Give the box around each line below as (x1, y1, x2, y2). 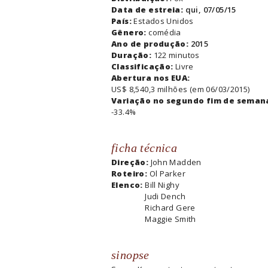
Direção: (111, 156, 151, 167)
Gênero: (111, 26, 149, 38)
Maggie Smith (145, 213, 196, 224)
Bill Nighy (145, 179, 180, 190)
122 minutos (153, 49, 200, 60)
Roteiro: (111, 167, 150, 179)
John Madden (150, 156, 202, 167)
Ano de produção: (111, 38, 191, 49)
